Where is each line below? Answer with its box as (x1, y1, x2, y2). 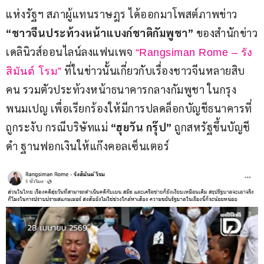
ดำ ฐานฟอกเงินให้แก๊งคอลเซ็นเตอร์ (6, 139, 169, 153)
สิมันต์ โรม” (6, 65, 62, 78)
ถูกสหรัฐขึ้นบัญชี (174, 120, 250, 134)
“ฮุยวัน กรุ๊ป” (108, 120, 174, 134)
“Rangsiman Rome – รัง (135, 47, 253, 59)
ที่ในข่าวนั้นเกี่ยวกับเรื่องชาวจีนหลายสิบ (61, 64, 245, 78)
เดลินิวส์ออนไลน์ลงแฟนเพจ (6, 45, 133, 59)
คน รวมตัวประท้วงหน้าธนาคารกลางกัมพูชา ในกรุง (6, 82, 236, 97)
